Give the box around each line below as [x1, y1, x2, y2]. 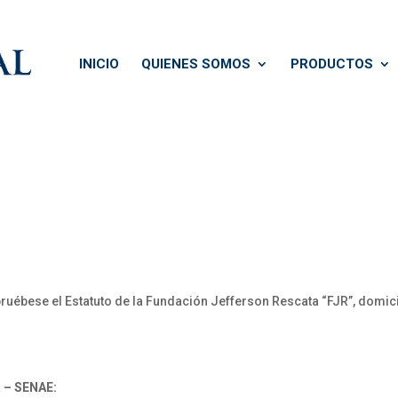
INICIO [79, 56, 119, 72]
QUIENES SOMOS [141, 56, 251, 72]
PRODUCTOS [291, 56, 373, 72]
